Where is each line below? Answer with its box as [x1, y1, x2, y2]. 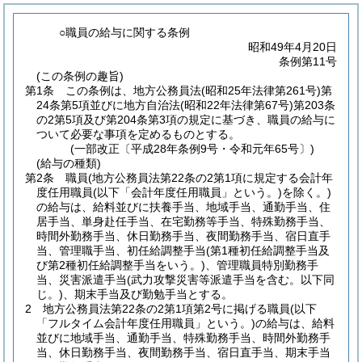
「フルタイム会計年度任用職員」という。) [36, 317, 255, 330]
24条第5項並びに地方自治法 [36, 99, 180, 112]
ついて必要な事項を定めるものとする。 [36, 128, 240, 141]
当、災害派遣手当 [36, 273, 127, 286]
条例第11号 [279, 55, 337, 68]
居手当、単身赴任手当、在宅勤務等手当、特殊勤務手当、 [36, 215, 330, 228]
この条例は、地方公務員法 [65, 84, 201, 97]
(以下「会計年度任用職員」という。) [93, 186, 282, 199]
